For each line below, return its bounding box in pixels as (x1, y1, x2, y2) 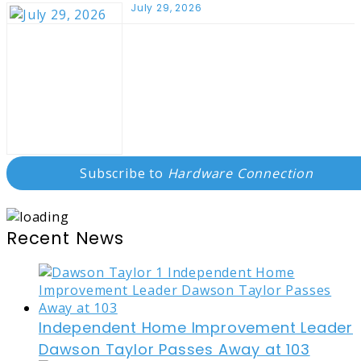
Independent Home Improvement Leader (39, 317, 353, 338)
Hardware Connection (167, 164, 313, 182)
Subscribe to (80, 164, 168, 182)
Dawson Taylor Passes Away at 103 (39, 338, 310, 359)
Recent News (6, 226, 124, 250)
